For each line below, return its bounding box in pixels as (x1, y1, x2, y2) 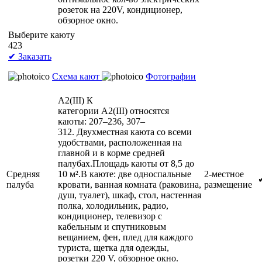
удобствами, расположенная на (58, 137, 182, 147)
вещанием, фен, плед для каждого (58, 232, 193, 242)
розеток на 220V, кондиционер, (58, 4, 182, 15)
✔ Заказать (8, 51, 51, 61)
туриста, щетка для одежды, (58, 242, 169, 253)
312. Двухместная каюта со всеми (58, 126, 192, 137)
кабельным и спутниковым (58, 221, 166, 232)
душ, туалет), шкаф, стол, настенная (58, 189, 201, 200)
